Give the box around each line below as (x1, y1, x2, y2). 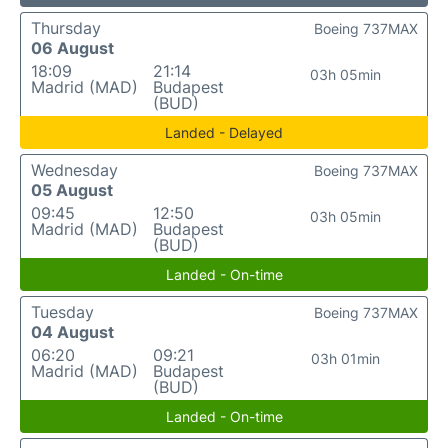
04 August (31, 322, 114, 342)
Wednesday (31, 160, 118, 180)
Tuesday (31, 302, 94, 322)
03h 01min (311, 350, 381, 367)
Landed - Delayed (165, 124, 283, 141)
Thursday (31, 18, 101, 38)
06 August (31, 38, 114, 58)
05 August (31, 180, 113, 200)
